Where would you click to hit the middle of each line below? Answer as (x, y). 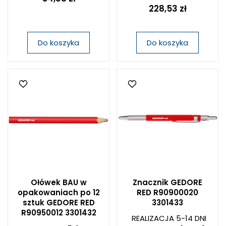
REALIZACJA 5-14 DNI (169, 218)
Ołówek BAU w (59, 182)
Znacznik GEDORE (167, 182)
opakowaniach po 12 (59, 192)
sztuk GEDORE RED (59, 203)
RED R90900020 (167, 192)
